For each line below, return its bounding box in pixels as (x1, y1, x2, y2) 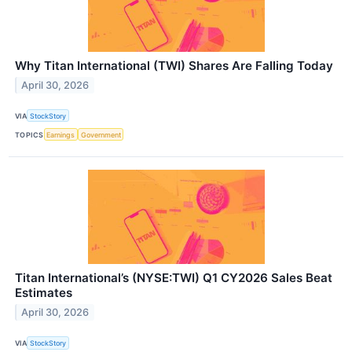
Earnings (46, 130, 75, 139)
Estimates (15, 285, 72, 301)
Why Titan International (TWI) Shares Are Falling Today (15, 58, 333, 73)
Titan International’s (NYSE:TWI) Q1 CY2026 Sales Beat (15, 270, 332, 286)
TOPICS (15, 130, 44, 139)
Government (80, 130, 121, 139)
